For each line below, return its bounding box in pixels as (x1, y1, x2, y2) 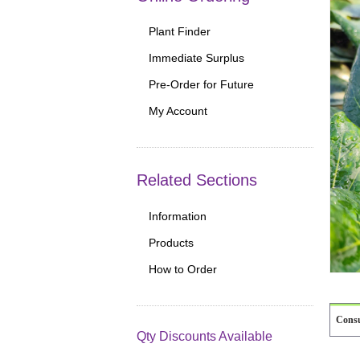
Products (149, 235, 194, 249)
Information (149, 209, 207, 223)
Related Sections (137, 171, 257, 190)
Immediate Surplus (149, 51, 244, 65)
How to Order (149, 262, 217, 276)
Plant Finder (149, 25, 211, 39)
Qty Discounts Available (137, 329, 272, 343)
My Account (149, 104, 207, 118)
